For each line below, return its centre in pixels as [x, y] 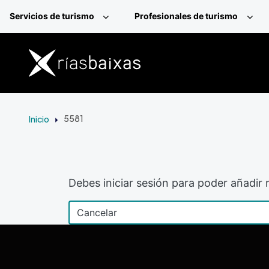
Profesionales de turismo [186, 16]
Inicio [39, 119]
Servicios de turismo [52, 16]
